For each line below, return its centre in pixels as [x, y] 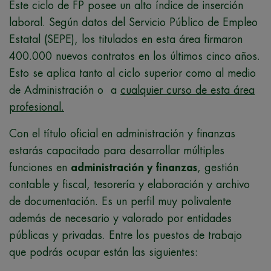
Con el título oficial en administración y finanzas [122, 133]
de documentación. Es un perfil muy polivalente [120, 201]
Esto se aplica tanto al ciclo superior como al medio [132, 73]
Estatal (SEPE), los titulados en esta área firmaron [126, 39]
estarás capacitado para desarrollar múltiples [117, 150]
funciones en [40, 167]
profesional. [37, 107]
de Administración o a [65, 90]
